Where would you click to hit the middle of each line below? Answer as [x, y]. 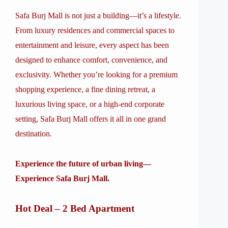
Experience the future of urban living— [83, 164]
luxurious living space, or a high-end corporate [90, 104]
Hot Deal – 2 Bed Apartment [75, 208]
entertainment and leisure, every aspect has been [92, 45]
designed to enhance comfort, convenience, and [91, 60]
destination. [34, 134]
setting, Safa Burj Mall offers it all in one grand [91, 119]
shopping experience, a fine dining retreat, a [85, 89]
